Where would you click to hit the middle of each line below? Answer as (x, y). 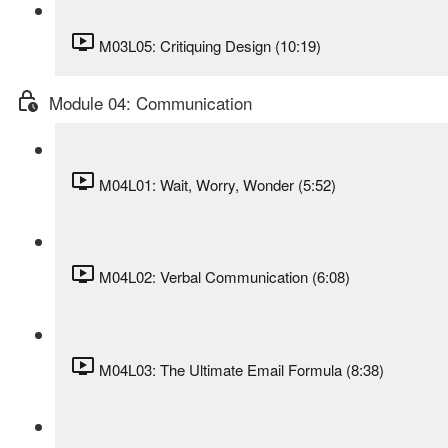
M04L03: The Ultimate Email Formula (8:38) (241, 369)
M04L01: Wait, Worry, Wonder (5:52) (217, 184)
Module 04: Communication (150, 103)
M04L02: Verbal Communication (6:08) (224, 277)
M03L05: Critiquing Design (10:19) (210, 45)
